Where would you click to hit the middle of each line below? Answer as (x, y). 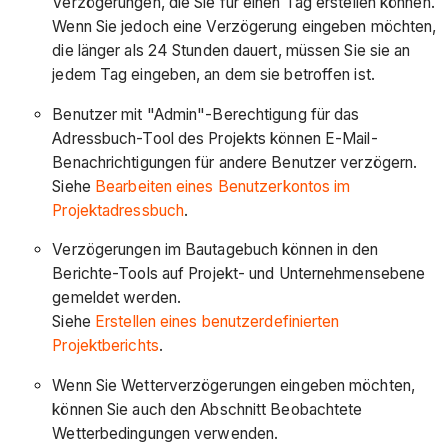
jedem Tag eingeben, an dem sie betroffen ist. (213, 75)
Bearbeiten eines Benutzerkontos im (223, 186)
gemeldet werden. (116, 298)
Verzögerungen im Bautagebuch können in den (215, 250)
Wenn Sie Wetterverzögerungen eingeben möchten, (233, 385)
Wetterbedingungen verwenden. (165, 433)
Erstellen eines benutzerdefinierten (217, 322)
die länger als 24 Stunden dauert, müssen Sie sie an (231, 51)
